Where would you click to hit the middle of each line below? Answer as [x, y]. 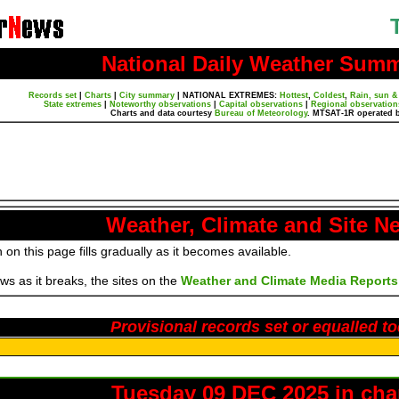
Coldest [329, 95]
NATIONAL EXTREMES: [231, 95]
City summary [147, 95]
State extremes [73, 104]
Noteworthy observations [160, 104]
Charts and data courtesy [163, 113]
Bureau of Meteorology [261, 113]
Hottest [293, 95]
